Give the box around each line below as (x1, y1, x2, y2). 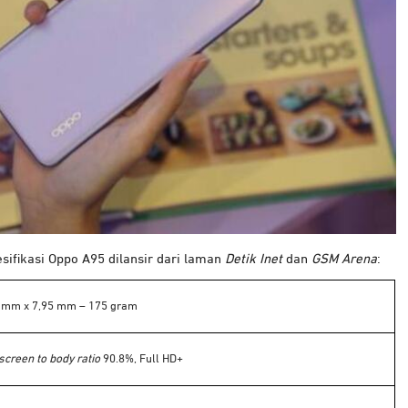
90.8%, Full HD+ (100, 353, 183, 366)
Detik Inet (225, 252, 282, 267)
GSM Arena (311, 252, 377, 267)
